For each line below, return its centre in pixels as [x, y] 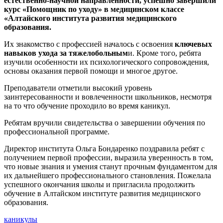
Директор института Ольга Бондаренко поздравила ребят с [104, 148]
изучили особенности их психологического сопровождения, [107, 62]
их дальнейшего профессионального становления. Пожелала [108, 175]
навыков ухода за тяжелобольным [66, 53]
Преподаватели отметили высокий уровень [78, 88]
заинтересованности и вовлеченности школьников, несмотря [108, 97]
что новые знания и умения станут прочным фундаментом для [111, 166]
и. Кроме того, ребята [165, 53]
